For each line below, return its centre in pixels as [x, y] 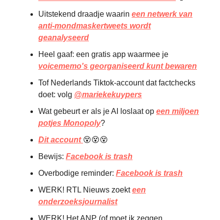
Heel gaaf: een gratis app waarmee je [103, 55]
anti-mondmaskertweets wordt [95, 26]
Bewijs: [52, 157]
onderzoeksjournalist [78, 202]
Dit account [61, 140]
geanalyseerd [64, 38]
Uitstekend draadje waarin [85, 14]
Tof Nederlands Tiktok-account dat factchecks [117, 83]
